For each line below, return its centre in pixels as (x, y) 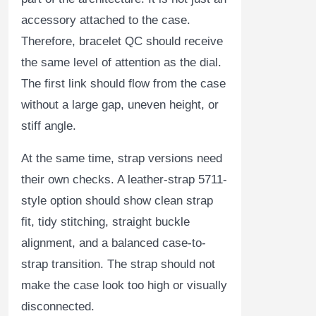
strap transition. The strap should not (118, 265)
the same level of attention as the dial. (121, 63)
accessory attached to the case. (106, 20)
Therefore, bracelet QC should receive (122, 42)
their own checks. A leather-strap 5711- (124, 180)
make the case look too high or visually (124, 286)
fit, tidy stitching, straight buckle (105, 222)
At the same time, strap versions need (122, 159)
